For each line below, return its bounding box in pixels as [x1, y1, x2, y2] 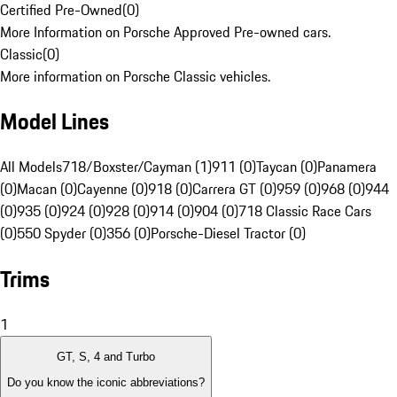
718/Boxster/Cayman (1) [62, 156, 212, 178]
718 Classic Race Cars [238, 200, 371, 222]
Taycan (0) [256, 156, 317, 178]
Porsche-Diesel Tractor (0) [151, 222, 306, 245]
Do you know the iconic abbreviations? [7, 375, 205, 389]
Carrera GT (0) [192, 178, 276, 200]
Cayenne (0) [77, 178, 148, 200]
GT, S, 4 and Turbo [57, 350, 155, 364]
